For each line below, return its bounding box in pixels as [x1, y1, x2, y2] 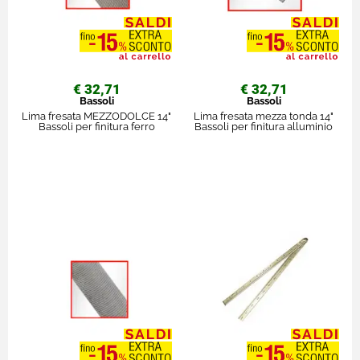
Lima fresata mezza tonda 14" [194, 109, 333, 122]
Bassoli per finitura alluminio [194, 120, 333, 133]
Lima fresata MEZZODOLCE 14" [22, 109, 171, 122]
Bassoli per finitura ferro [38, 120, 155, 133]
